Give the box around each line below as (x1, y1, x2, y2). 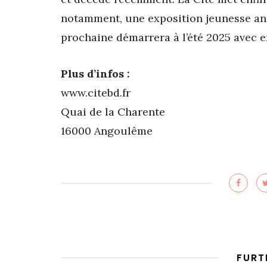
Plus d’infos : (61, 67, 130, 81)
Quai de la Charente (61, 105, 165, 119)
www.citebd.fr (61, 86, 131, 100)
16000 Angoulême (61, 124, 153, 138)
